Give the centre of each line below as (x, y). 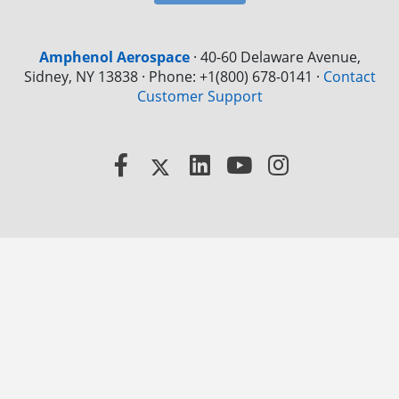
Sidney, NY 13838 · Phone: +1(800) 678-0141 (168, 77)
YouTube (299, 164)
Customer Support (199, 97)
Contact (349, 77)
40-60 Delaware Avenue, (280, 57)
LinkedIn (256, 164)
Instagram (341, 164)
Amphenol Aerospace (114, 57)
